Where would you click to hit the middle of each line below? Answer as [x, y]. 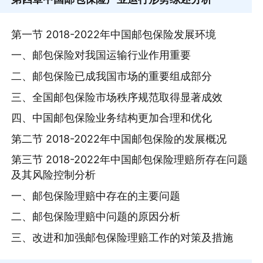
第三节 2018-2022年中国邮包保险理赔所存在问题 [130, 160]
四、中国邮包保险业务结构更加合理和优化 [112, 118]
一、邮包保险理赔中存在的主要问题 [96, 195]
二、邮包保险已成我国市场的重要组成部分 [112, 76]
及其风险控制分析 [54, 175]
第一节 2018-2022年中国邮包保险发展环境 [114, 34]
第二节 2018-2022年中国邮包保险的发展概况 [119, 139]
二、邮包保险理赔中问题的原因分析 [96, 217]
